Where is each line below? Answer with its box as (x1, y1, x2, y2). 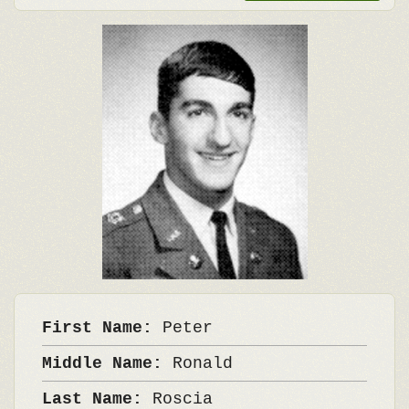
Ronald (173, 354, 233, 372)
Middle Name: (42, 354, 173, 372)
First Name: (42, 319, 163, 337)
